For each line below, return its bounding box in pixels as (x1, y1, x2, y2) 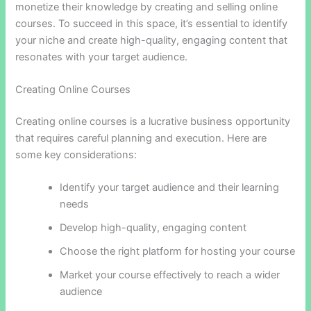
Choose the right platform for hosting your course (60, 245, 296, 258)
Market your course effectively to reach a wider (60, 269, 280, 282)
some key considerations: (15, 149, 137, 162)
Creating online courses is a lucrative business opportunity (15, 115, 291, 128)
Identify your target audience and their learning (60, 181, 280, 194)
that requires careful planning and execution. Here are (15, 132, 267, 145)
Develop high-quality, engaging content (60, 221, 247, 235)
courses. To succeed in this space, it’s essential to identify (15, 17, 288, 30)
